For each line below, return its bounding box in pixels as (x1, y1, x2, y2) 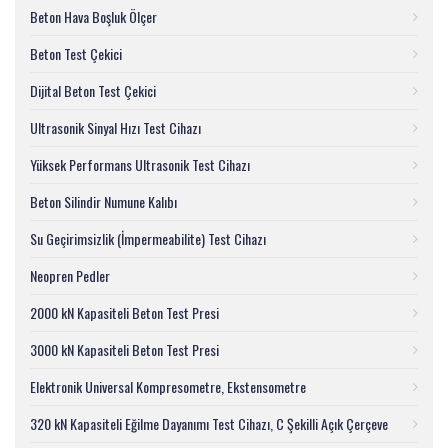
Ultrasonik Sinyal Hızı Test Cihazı (30, 117, 201, 138)
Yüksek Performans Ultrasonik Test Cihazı (30, 154, 250, 175)
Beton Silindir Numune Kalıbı (30, 191, 177, 212)
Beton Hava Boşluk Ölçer (30, 6, 157, 27)
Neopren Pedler (30, 265, 110, 286)
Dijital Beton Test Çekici (30, 80, 156, 101)
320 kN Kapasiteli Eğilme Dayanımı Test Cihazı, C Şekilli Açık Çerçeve (30, 413, 388, 434)
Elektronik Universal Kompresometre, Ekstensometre (30, 376, 306, 397)
